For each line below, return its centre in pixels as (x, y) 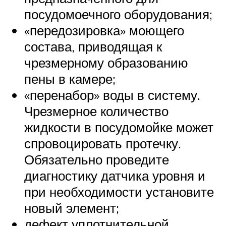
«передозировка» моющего (104, 30)
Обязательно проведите (97, 159)
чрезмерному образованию (106, 62)
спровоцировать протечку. (103, 143)
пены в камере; (70, 78)
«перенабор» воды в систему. (112, 95)
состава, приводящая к (93, 46)
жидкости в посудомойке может (119, 127)
